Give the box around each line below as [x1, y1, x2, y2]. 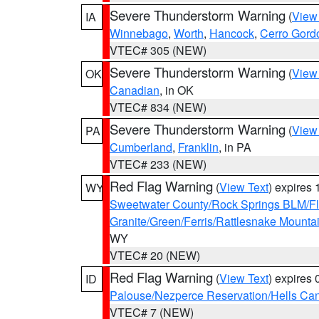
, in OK [159, 82, 194, 98]
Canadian [110, 82, 159, 98]
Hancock [209, 25, 254, 41]
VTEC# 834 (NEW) [110, 99, 206, 115]
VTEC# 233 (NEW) [110, 156, 206, 172]
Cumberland [110, 139, 172, 155]
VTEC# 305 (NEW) [110, 42, 206, 58]
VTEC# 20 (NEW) [110, 247, 200, 263]
